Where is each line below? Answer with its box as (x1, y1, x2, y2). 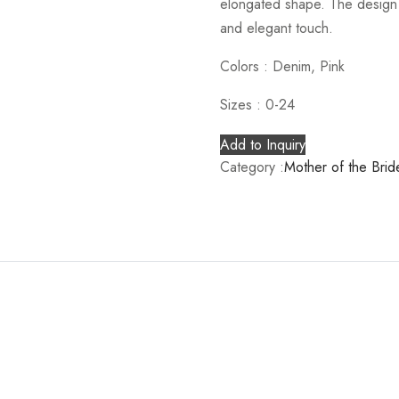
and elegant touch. (219, 17, 333, 38)
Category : (219, 156, 284, 177)
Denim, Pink (272, 55, 345, 77)
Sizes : (219, 94, 265, 115)
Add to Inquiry (219, 134, 305, 155)
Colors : (219, 55, 273, 77)
